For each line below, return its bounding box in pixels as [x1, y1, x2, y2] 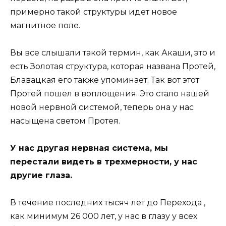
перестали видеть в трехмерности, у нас [10, 157, 197, 167]
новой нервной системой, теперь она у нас [10, 102, 194, 112]
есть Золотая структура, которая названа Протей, [10, 61, 215, 71]
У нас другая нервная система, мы [10, 143, 168, 153]
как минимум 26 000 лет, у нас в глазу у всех [10, 211, 197, 221]
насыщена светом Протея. [10, 116, 120, 126]
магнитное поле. [10, 20, 80, 30]
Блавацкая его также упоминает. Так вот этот [10, 75, 199, 85]
